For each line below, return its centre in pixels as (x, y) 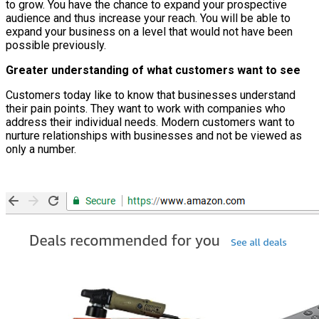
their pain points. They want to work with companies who (146, 108)
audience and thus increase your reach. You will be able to (148, 18)
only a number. (41, 149)
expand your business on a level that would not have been (149, 31)
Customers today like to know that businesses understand (151, 95)
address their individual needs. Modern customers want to (150, 122)
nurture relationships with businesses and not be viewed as (154, 135)
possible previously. (56, 45)
